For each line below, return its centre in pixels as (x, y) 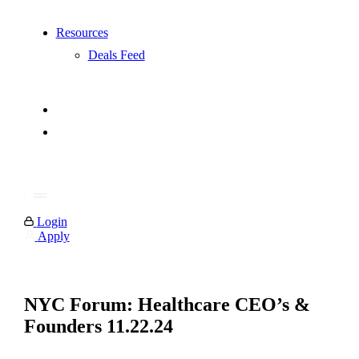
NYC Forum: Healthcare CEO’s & (167, 305)
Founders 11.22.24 (98, 327)
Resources (82, 33)
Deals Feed (116, 55)
